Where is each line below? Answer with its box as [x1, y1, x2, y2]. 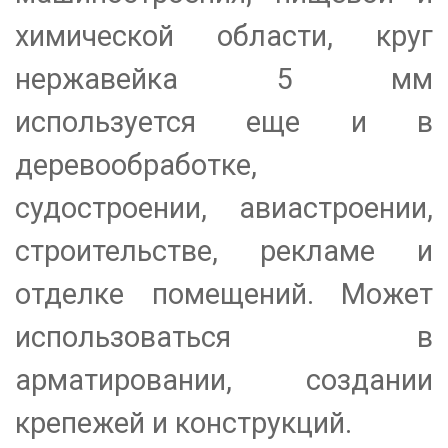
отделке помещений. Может [15, 276, 433, 311]
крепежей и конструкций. [15, 405, 352, 440]
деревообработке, [15, 147, 257, 182]
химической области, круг [15, 18, 433, 53]
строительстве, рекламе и [15, 233, 433, 268]
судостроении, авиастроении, [15, 190, 433, 225]
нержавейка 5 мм [15, 61, 433, 96]
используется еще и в [15, 104, 433, 139]
